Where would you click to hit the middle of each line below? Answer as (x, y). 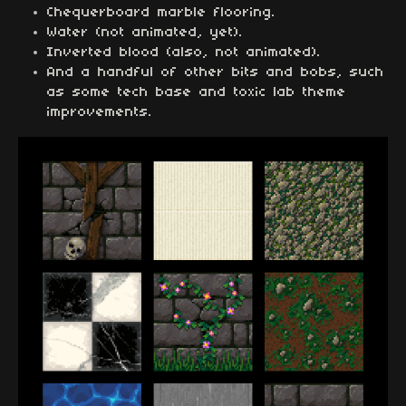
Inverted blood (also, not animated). (184, 53)
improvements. (100, 112)
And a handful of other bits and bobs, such (216, 72)
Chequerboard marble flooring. (161, 13)
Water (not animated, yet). (145, 33)
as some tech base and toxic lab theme (197, 92)
